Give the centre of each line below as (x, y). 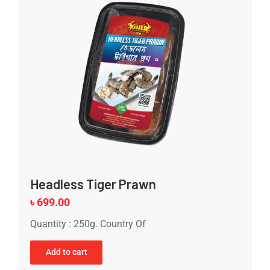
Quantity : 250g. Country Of (88, 224)
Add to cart (66, 252)
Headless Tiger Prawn (93, 184)
